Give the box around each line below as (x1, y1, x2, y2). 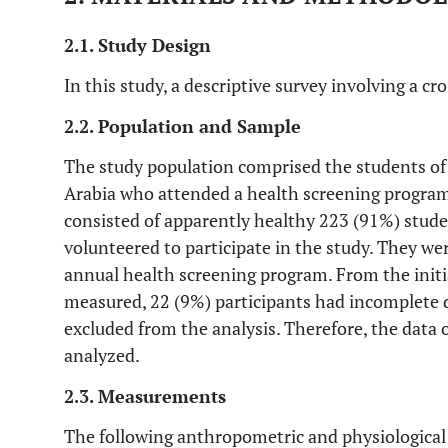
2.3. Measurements (64, 384, 226, 408)
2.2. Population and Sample (64, 114, 301, 138)
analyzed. (64, 343, 140, 367)
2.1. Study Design (64, 33, 211, 57)
